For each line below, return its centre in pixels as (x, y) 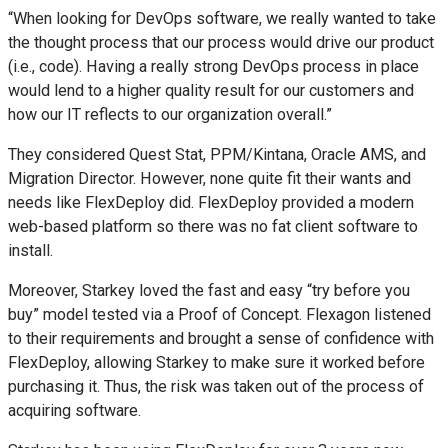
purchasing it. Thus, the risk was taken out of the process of (216, 387)
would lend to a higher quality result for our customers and (211, 90)
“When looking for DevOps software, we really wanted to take (222, 18)
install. (30, 250)
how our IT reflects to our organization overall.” (170, 114)
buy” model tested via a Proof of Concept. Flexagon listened (219, 315)
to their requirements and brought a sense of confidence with (221, 339)
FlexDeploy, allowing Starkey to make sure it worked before (216, 363)
